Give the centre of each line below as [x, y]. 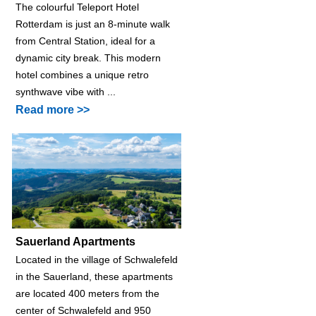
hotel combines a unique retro [82, 74]
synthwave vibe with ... [66, 91]
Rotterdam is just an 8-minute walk [93, 24]
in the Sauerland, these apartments [94, 276]
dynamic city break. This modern [88, 57]
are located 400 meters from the [87, 293]
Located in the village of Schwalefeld [97, 259]
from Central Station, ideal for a [85, 41]
